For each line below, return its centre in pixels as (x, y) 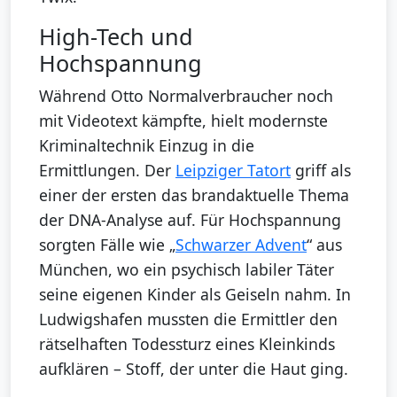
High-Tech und (116, 36)
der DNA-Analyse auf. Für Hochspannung (190, 219)
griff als (321, 170)
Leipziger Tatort (233, 170)
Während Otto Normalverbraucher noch (186, 95)
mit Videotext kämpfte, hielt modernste (183, 120)
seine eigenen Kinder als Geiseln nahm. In (195, 294)
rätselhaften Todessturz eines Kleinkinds (187, 343)
